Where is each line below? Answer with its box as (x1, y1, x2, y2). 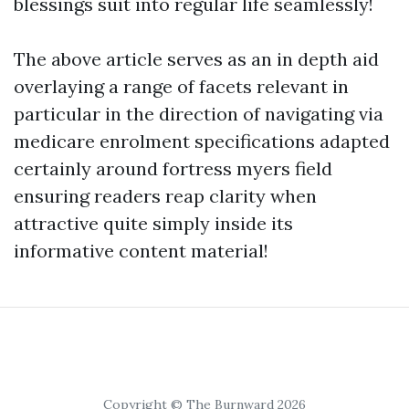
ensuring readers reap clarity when (14, 184, 317, 207)
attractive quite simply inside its (14, 212, 293, 235)
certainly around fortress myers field (14, 157, 332, 180)
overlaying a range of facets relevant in (14, 75, 349, 98)
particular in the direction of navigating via (14, 102, 383, 125)
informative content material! (14, 239, 268, 262)
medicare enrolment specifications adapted (14, 130, 390, 152)
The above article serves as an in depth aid (14, 47, 379, 70)
